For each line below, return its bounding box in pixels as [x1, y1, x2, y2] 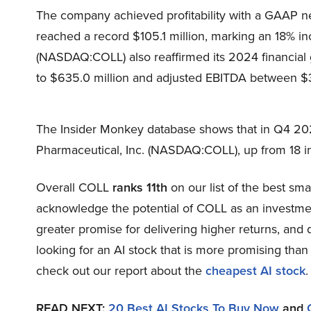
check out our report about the [36, 262, 205, 280]
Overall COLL [36, 178, 112, 197]
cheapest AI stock [205, 262, 305, 280]
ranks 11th [112, 178, 167, 197]
